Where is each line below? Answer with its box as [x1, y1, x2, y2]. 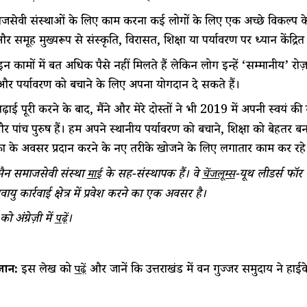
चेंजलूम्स [201, 167, 235, 184]
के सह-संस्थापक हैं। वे [101, 165, 202, 185]
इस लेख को [21, 260, 75, 280]
